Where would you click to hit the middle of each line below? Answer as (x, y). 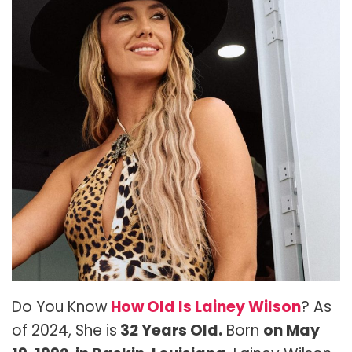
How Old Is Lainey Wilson (204, 307)
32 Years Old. (170, 331)
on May (291, 331)
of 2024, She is (64, 331)
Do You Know (60, 307)
